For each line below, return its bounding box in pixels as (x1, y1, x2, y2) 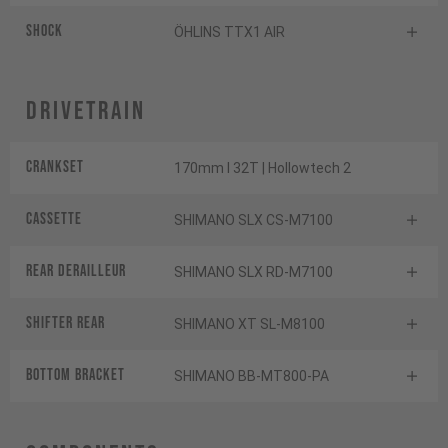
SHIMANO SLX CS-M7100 (174, 212, 333, 229)
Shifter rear (26, 314, 105, 334)
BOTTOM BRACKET (26, 366, 125, 386)
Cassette (26, 210, 82, 230)
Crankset (26, 158, 84, 178)
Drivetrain (26, 96, 146, 128)
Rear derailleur (26, 262, 126, 282)
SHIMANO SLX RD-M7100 (174, 264, 333, 281)
